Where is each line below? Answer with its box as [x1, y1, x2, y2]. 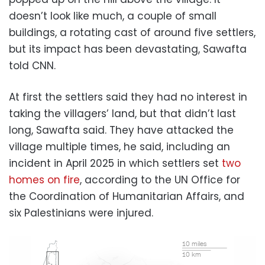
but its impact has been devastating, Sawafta [9, 41, 247, 56]
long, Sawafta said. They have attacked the [9, 122, 234, 137]
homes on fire [9, 172, 80, 187]
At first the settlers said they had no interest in [9, 89, 247, 104]
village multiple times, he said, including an [9, 139, 230, 154]
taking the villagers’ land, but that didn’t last [9, 106, 236, 121]
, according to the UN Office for [80, 172, 240, 187]
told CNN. [9, 58, 56, 73]
